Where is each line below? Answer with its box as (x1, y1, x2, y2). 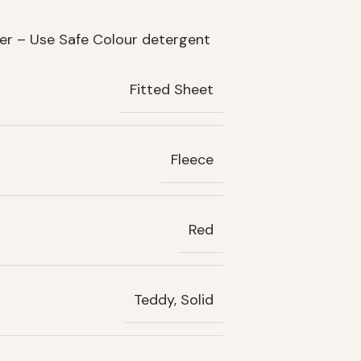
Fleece (171, 150, 214, 170)
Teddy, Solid (134, 290, 214, 310)
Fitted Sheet (130, 80, 214, 100)
